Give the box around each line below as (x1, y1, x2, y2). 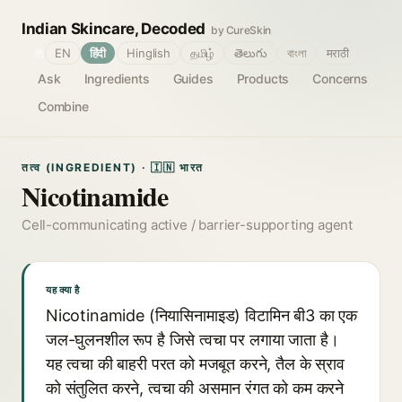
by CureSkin (210, 23, 272, 37)
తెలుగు (234, 46, 267, 60)
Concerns (312, 71, 368, 86)
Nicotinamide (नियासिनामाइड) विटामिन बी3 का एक (46, 306, 358, 325)
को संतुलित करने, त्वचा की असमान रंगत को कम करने (46, 379, 345, 398)
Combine (38, 99, 89, 114)
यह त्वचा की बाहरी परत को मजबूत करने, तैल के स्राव (46, 354, 345, 373)
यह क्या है (46, 284, 80, 296)
